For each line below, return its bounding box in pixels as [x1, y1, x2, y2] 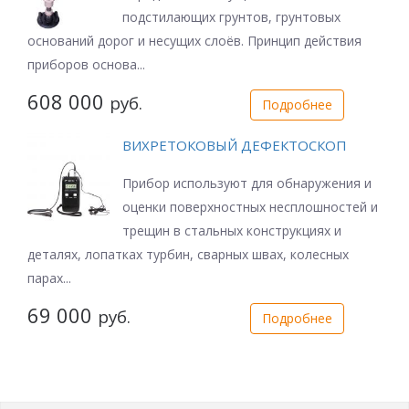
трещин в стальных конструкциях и [122, 222, 341, 240]
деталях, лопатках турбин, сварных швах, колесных [27, 246, 349, 264]
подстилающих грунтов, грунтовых [122, 8, 341, 26]
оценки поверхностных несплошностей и [122, 198, 378, 216]
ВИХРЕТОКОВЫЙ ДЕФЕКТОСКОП [122, 136, 347, 155]
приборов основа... [27, 56, 145, 74]
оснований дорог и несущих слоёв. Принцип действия [27, 32, 362, 50]
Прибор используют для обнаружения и [122, 174, 372, 193]
